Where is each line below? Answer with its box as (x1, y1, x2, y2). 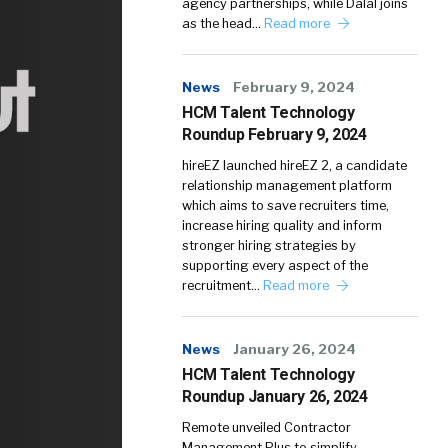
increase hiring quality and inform (182, 218, 382, 233)
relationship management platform (182, 178, 392, 193)
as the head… (182, 16, 264, 31)
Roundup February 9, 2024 (182, 125, 367, 144)
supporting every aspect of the (182, 258, 368, 273)
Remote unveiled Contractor (182, 420, 351, 435)
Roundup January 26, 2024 (182, 387, 368, 406)
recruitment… (182, 278, 263, 293)
